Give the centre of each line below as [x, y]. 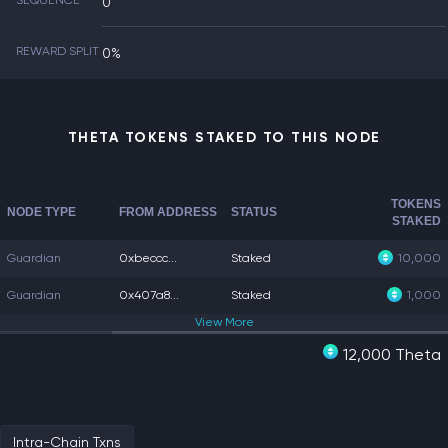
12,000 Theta [392, 354]
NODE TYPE [41, 212]
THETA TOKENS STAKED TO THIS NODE [224, 137]
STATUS [254, 212]
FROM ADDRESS [168, 212]
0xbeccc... [148, 258]
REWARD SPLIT [57, 51]
